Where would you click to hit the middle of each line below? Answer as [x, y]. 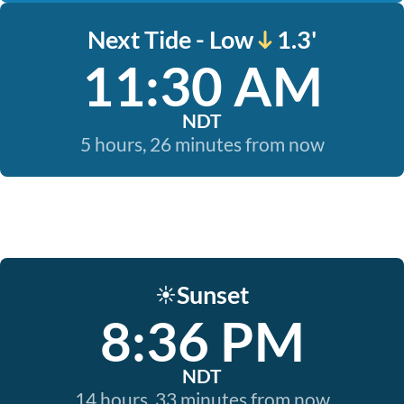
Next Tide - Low [170, 39]
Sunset [213, 294]
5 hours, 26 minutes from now [202, 144]
